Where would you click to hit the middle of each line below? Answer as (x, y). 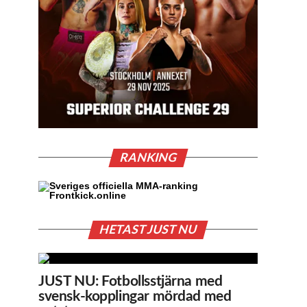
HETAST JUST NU (148, 230)
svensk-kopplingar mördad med (135, 296)
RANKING (148, 158)
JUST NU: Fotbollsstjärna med (131, 281)
